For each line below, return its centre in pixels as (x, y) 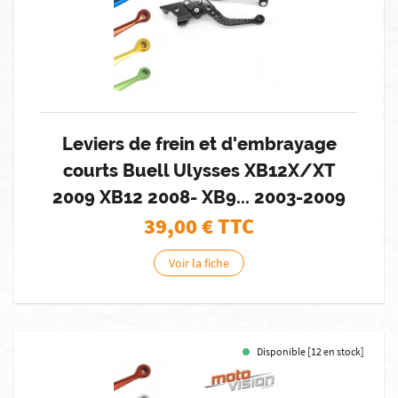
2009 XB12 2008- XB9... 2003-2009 (199, 197)
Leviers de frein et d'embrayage (199, 144)
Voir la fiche (199, 263)
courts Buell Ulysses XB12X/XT (199, 171)
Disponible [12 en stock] (310, 351)
